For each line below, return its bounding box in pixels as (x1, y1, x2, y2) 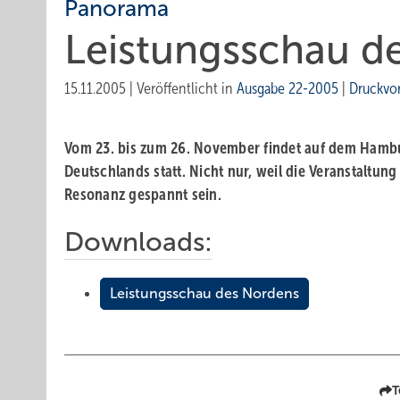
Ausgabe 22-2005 (237, 79, 338, 97)
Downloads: (64, 227, 212, 256)
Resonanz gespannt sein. (64, 186, 221, 204)
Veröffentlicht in (137, 79, 237, 97)
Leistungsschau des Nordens (110, 286, 299, 301)
